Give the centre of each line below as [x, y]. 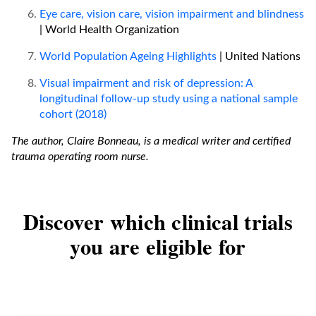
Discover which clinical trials [158, 221]
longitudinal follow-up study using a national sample [169, 98]
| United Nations [259, 56]
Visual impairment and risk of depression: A [146, 83]
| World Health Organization [109, 29]
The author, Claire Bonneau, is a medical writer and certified [151, 141]
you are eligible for [158, 246]
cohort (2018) [73, 114]
